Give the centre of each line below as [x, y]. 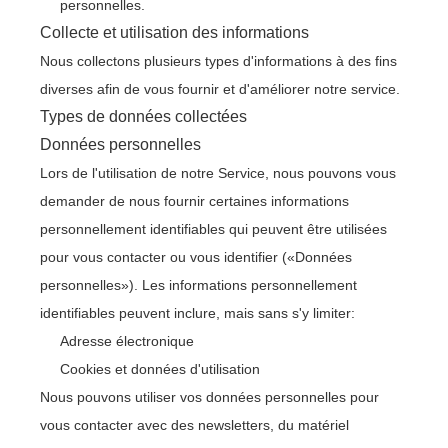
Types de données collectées [143, 116]
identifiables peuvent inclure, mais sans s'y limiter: [197, 313]
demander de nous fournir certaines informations [194, 201]
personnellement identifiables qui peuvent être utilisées [213, 229]
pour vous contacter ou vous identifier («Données [196, 257]
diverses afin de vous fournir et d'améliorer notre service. [220, 89]
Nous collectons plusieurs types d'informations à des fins [218, 61]
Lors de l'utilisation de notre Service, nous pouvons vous [218, 173]
